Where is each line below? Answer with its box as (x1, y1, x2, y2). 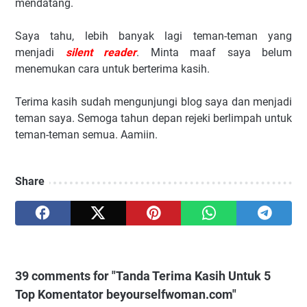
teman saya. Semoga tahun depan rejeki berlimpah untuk (15, 112, 292, 125)
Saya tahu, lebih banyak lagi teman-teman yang (15, 29, 292, 42)
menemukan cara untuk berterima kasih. (15, 62, 210, 75)
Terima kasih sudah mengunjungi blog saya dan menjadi (15, 95, 292, 108)
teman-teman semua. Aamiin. (15, 128, 158, 141)
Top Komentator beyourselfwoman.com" (15, 287, 236, 302)
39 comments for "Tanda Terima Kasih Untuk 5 (15, 269, 271, 283)
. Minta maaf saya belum (136, 46, 292, 59)
